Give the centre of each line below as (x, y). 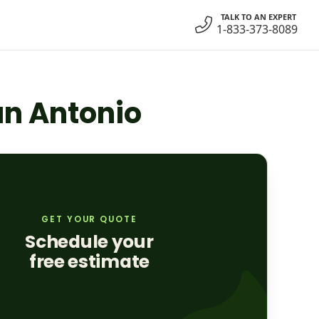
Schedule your (89, 242)
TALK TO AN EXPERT (258, 16)
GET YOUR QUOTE (89, 220)
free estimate (89, 262)
